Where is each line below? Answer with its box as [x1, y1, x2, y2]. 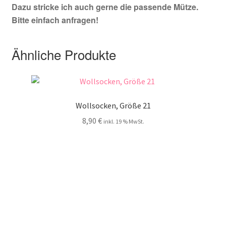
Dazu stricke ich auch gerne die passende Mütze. [11, 1, 198, 13]
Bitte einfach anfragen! [11, 14, 98, 26]
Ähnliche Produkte [11, 45, 116, 64]
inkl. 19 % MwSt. [103, 118, 144, 126]
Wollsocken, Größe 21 [75, 100, 151, 110]
